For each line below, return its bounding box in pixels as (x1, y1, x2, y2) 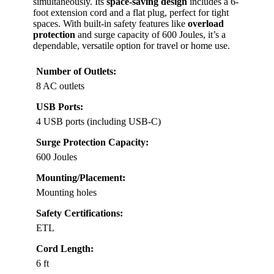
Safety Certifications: (36, 208, 123, 219)
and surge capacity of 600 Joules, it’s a (75, 29, 226, 40)
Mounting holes (36, 187, 97, 198)
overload (188, 18, 224, 29)
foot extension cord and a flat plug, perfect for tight (33, 7, 229, 18)
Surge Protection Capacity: (36, 137, 149, 148)
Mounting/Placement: (36, 172, 125, 183)
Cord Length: (36, 243, 94, 254)
